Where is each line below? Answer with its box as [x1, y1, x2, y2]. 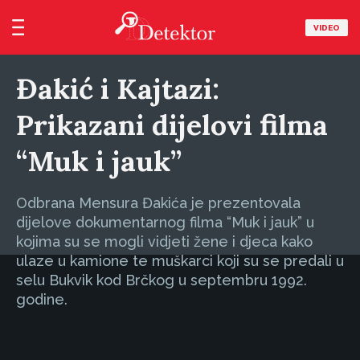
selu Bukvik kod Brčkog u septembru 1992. [16, 272, 307, 288]
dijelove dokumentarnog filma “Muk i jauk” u [16, 214, 314, 231]
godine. [16, 291, 67, 308]
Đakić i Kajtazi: [16, 71, 219, 107]
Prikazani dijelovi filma [16, 107, 328, 143]
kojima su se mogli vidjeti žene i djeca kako [16, 233, 313, 250]
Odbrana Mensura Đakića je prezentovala [16, 194, 301, 211]
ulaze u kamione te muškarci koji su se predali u [16, 252, 344, 269]
